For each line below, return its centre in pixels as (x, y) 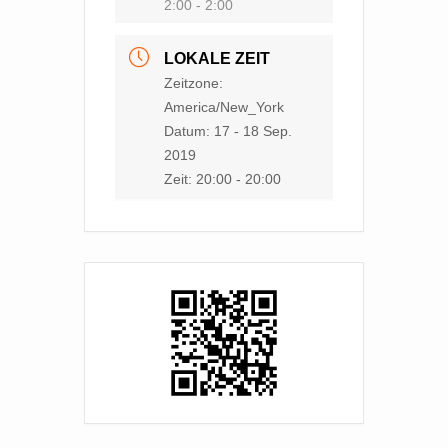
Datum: (189, 131)
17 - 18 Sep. (253, 131)
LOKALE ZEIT (217, 58)
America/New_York (224, 107)
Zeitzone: (193, 83)
